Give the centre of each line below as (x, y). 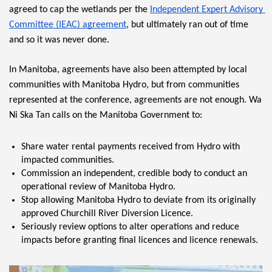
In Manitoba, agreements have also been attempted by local (128, 70)
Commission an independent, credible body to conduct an (134, 174)
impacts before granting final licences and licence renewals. (140, 241)
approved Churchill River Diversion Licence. (107, 214)
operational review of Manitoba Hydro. (98, 187)
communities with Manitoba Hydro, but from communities (124, 85)
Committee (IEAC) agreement (68, 25)
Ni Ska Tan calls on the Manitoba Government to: (106, 116)
